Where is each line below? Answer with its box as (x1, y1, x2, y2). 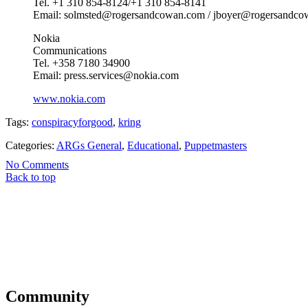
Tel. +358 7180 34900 (33, 56, 130, 69)
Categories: (5, 139, 56, 151)
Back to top (5, 170, 56, 183)
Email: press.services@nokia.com (33, 69, 179, 81)
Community (5, 287, 89, 306)
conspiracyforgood (32, 115, 113, 128)
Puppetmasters (184, 139, 247, 151)
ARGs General (56, 139, 122, 151)
